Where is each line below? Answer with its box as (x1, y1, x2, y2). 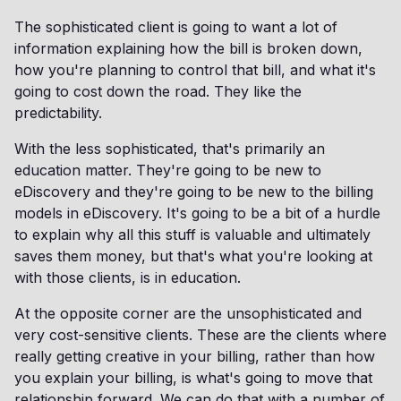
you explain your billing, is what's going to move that (14, 369, 372, 388)
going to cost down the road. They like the (14, 82, 302, 101)
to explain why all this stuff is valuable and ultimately (14, 226, 371, 244)
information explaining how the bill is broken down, (14, 39, 363, 58)
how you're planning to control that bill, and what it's (14, 61, 376, 80)
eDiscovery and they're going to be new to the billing (14, 183, 373, 201)
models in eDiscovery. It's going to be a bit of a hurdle (14, 204, 380, 223)
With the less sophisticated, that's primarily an (14, 140, 325, 158)
